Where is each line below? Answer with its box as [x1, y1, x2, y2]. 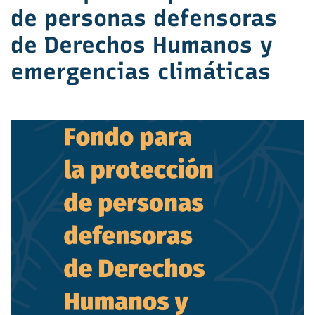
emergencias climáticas [11, 58, 271, 85]
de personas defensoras [11, 4, 277, 32]
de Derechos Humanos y [11, 31, 273, 58]
